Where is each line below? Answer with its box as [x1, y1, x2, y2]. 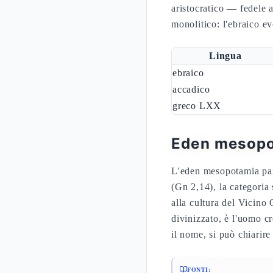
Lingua [209, 51, 242, 61]
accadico [172, 84, 210, 94]
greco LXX [172, 101, 222, 111]
